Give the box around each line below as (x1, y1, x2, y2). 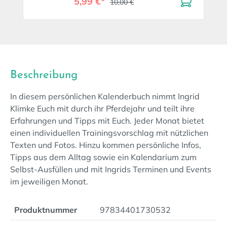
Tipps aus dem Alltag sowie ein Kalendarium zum (10, 152, 197, 162)
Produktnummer (14, 205, 77, 215)
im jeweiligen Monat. (10, 176, 88, 186)
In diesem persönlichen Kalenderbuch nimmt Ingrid (10, 91, 200, 101)
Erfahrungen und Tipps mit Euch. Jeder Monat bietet (10, 116, 204, 126)
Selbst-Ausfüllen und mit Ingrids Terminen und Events (10, 164, 211, 174)
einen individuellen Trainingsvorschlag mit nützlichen (10, 128, 208, 138)
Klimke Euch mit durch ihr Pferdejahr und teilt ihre (10, 103, 195, 113)
